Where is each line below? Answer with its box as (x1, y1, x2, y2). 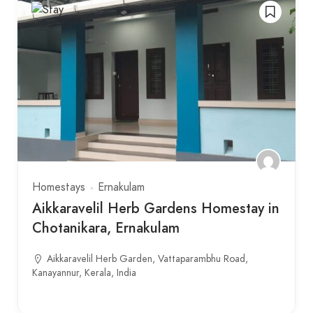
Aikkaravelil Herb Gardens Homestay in (32, 198, 279, 219)
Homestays (32, 180, 85, 196)
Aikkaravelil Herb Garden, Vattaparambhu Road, (47, 252, 248, 266)
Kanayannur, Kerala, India (32, 266, 136, 280)
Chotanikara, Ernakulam (32, 218, 180, 239)
